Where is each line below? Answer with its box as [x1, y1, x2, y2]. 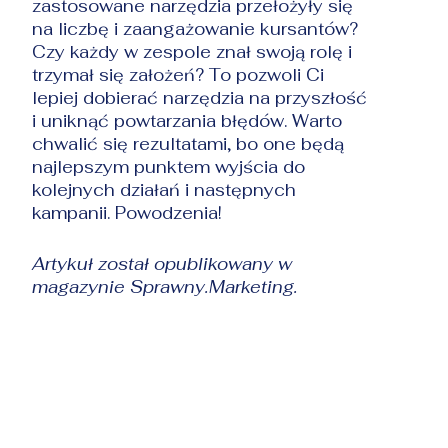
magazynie [32, 275, 131, 298]
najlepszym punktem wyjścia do [32, 155, 306, 178]
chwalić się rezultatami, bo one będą [32, 132, 345, 155]
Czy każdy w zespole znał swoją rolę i [32, 40, 353, 63]
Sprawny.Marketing [130, 275, 295, 298]
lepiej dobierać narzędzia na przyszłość [32, 86, 368, 109]
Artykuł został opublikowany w [32, 252, 293, 275]
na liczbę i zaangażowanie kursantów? [32, 17, 359, 40]
